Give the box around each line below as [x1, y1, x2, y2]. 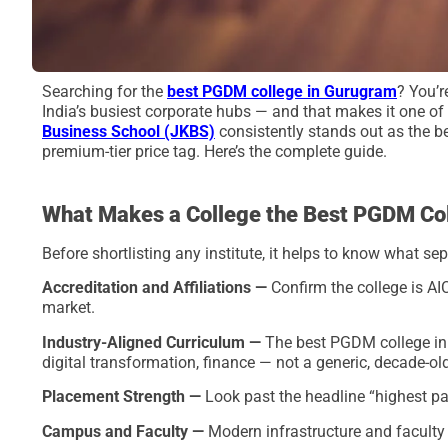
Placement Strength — [42, 387, 205, 407]
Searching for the [42, 82, 167, 101]
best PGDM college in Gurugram [167, 82, 397, 101]
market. [42, 298, 95, 318]
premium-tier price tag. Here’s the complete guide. [42, 142, 387, 161]
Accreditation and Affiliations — [42, 278, 271, 298]
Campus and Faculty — [42, 421, 208, 441]
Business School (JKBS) [42, 122, 215, 141]
